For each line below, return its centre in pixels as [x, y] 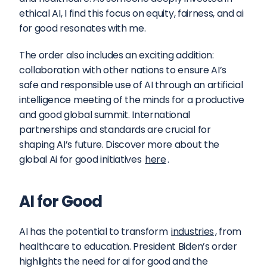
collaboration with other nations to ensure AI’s [123, 70]
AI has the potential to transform [95, 232]
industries [193, 232]
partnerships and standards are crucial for [115, 130]
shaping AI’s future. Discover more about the [119, 145]
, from [228, 232]
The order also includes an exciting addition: [117, 55]
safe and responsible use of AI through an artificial [131, 85]
